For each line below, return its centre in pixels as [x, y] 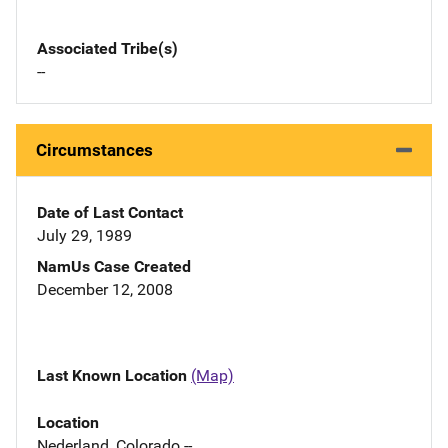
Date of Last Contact [110, 213]
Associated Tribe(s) [107, 49]
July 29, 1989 [84, 236]
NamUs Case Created [114, 267]
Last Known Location [114, 376]
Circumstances [94, 150]
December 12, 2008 [105, 290]
